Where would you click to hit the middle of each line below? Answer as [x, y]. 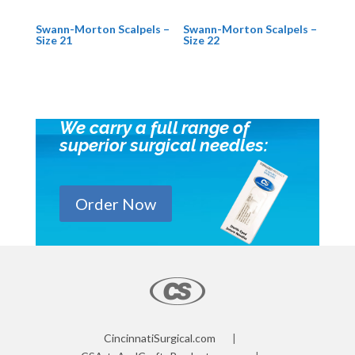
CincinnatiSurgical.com [160, 338]
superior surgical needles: [163, 145]
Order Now [115, 204]
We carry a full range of [154, 128]
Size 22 [202, 40]
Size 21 [53, 40]
